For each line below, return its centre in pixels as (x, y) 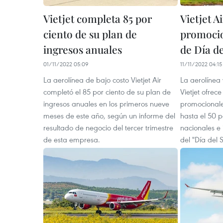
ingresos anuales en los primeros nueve (106, 104)
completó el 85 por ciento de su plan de (107, 92)
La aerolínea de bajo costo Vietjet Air (102, 80)
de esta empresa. (72, 139)
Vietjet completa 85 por (98, 18)
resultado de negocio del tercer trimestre (108, 127)
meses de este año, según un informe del (109, 115)
